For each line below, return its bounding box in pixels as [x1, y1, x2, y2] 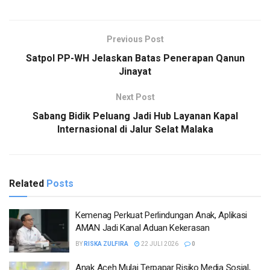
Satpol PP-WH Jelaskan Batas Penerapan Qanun [25, 52, 245, 64]
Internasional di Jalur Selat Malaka [57, 124, 213, 136]
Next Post [115, 92, 155, 102]
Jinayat [119, 66, 151, 78]
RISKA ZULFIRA [84, 240, 128, 248]
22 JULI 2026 [140, 240, 178, 248]
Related [9, 178, 44, 190]
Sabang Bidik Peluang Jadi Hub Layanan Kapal [32, 110, 238, 122]
